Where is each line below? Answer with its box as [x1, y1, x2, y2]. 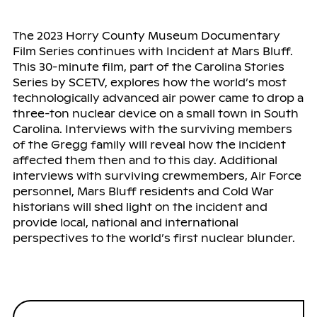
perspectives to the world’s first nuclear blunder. [12, 231, 295, 245]
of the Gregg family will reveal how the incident [12, 137, 286, 151]
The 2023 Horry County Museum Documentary [12, 28, 280, 42]
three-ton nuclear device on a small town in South [12, 106, 299, 120]
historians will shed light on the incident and [12, 200, 267, 214]
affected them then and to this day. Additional [12, 153, 277, 167]
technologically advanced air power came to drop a [12, 91, 304, 105]
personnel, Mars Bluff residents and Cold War [12, 184, 274, 198]
